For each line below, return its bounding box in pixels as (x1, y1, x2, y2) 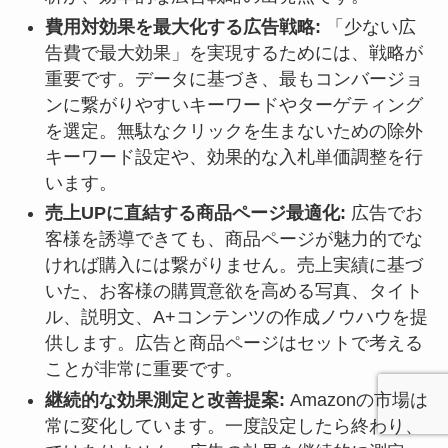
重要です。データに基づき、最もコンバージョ (44, 68, 423, 89)
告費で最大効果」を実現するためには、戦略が (44, 42, 423, 63)
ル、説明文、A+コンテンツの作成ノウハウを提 (44, 307, 428, 328)
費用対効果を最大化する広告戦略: (44, 16, 321, 37)
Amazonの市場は (284, 389, 428, 410)
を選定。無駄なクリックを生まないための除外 (44, 120, 423, 141)
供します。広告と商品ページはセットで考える (44, 333, 423, 354)
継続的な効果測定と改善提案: (44, 389, 285, 410)
